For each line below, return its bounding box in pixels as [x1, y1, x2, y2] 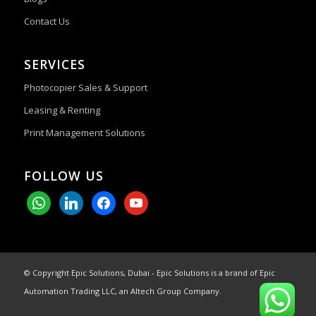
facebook [90, 193, 135, 207]
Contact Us [23, 15, 70, 28]
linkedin [58, 193, 94, 207]
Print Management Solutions [23, 126, 145, 140]
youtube [123, 193, 164, 207]
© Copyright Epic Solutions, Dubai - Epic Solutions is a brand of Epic [23, 267, 275, 279]
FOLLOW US [23, 167, 104, 185]
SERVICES [23, 56, 85, 73]
